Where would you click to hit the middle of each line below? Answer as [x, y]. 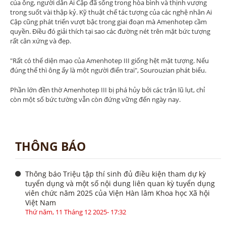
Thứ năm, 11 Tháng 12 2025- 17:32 [76, 212]
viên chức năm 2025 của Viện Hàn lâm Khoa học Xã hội [118, 193]
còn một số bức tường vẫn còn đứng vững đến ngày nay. [95, 99]
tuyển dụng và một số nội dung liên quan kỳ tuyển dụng [120, 183]
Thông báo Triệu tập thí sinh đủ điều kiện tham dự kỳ [116, 174]
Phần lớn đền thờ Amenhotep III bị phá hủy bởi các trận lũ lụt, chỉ [107, 90]
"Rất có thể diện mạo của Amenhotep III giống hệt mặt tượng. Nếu [109, 61]
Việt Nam [41, 203]
